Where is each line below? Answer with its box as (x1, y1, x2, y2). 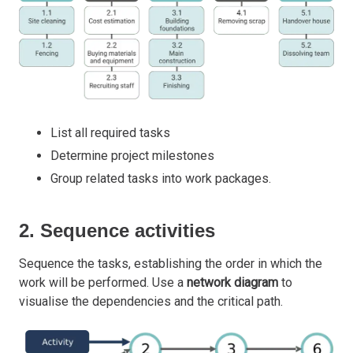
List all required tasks (50, 125, 170, 141)
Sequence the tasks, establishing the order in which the (19, 256, 322, 272)
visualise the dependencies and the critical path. (19, 294, 283, 310)
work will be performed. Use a (19, 275, 187, 291)
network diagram (187, 275, 278, 291)
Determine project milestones (50, 148, 214, 164)
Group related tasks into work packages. (50, 171, 271, 187)
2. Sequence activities (19, 220, 215, 242)
